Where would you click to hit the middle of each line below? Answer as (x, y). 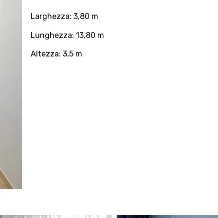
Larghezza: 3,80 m (64, 17)
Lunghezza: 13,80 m (67, 35)
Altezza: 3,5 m (56, 54)
